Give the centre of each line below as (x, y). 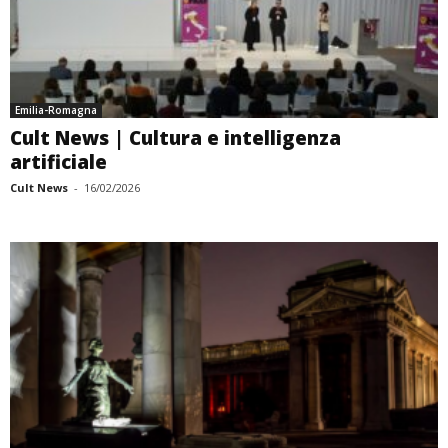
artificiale (58, 162)
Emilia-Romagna (56, 110)
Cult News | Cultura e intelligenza (175, 138)
